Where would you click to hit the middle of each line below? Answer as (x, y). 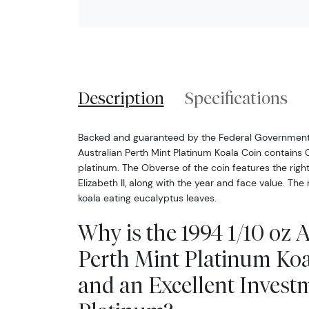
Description (121, 98)
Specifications (237, 98)
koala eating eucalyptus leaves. (147, 198)
